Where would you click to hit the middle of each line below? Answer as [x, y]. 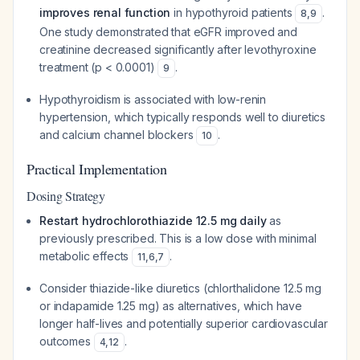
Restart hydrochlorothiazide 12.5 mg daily [153, 221]
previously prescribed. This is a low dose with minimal [178, 238]
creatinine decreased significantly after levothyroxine [178, 49]
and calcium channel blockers [118, 135]
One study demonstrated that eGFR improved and [168, 32]
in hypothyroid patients [233, 12]
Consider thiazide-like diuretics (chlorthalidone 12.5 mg [181, 288]
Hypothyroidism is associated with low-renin [153, 99]
